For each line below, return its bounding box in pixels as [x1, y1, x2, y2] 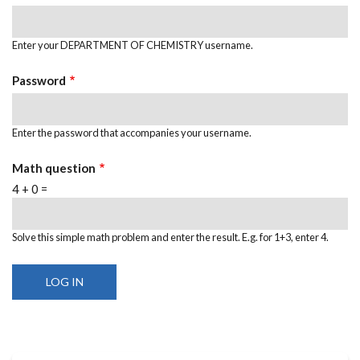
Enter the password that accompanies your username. [12, 125, 252, 139]
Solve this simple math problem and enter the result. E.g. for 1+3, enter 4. [12, 230, 329, 243]
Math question [12, 160, 96, 175]
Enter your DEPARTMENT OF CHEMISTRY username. [12, 38, 253, 51]
